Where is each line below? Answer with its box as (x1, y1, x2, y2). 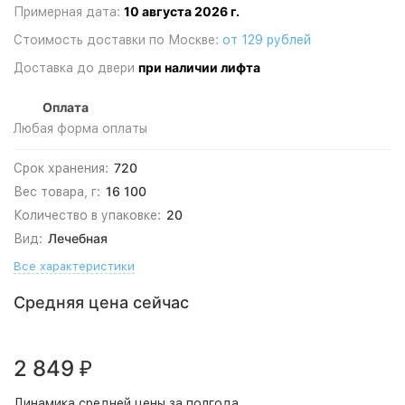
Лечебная (47, 231, 108, 246)
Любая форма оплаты (14, 121, 147, 136)
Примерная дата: (14, 5, 124, 19)
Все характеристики (14, 259, 135, 273)
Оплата (42, 99, 89, 115)
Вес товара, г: (14, 184, 100, 199)
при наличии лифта (138, 60, 260, 75)
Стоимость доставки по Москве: (14, 33, 222, 47)
